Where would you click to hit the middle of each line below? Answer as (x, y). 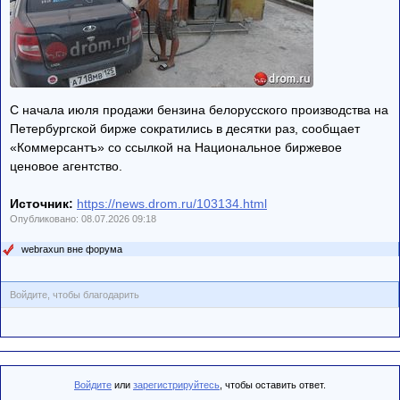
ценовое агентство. (66, 166)
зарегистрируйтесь (176, 384)
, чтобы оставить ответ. (273, 384)
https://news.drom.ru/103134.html (172, 204)
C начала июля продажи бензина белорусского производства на (199, 110)
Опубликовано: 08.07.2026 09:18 (83, 219)
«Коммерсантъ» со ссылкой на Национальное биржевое (176, 147)
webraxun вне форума (72, 249)
